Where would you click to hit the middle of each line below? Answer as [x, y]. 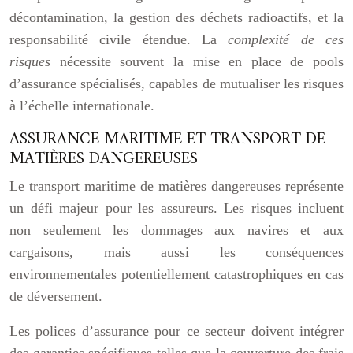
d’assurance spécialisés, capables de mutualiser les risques [176, 84]
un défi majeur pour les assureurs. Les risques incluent [176, 208]
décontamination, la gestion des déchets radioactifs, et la [176, 17]
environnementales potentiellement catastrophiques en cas [176, 274]
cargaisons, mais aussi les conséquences [176, 252]
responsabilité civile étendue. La [119, 39]
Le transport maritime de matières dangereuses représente [176, 186]
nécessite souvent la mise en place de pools [201, 61]
